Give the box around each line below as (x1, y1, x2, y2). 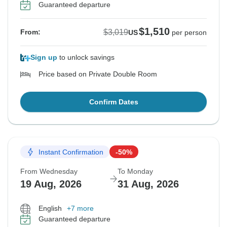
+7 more (67, 204, 94, 213)
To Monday (118, 167, 153, 176)
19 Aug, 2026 (20, 178, 82, 190)
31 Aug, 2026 (118, 178, 179, 190)
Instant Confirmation (39, 147, 103, 156)
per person (172, 28, 207, 37)
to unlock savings (57, 53, 115, 62)
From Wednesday (20, 167, 78, 176)
